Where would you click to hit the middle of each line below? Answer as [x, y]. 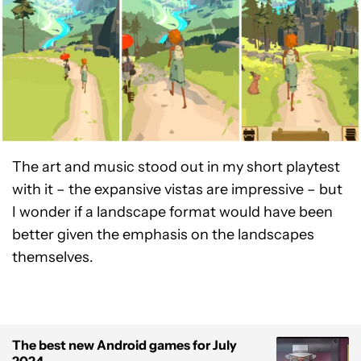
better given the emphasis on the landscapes [163, 235]
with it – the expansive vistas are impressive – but [177, 190]
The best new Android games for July [124, 345]
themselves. [53, 257]
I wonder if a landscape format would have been [172, 212]
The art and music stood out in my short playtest [176, 167]
